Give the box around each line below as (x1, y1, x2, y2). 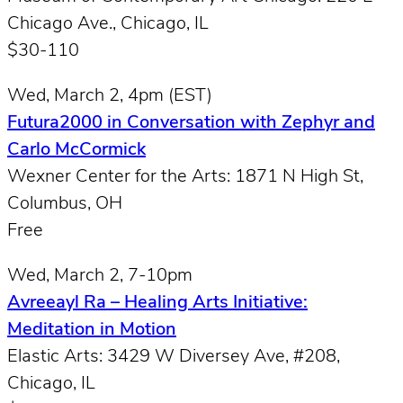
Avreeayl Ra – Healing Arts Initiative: (7, 293, 308, 312)
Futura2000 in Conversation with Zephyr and (7, 113, 375, 132)
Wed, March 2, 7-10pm (7, 266, 193, 285)
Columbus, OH (7, 194, 122, 213)
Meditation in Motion (7, 320, 176, 339)
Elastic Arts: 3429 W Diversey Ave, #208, (7, 347, 340, 366)
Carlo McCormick (7, 140, 146, 159)
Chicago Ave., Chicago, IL (7, 14, 209, 33)
